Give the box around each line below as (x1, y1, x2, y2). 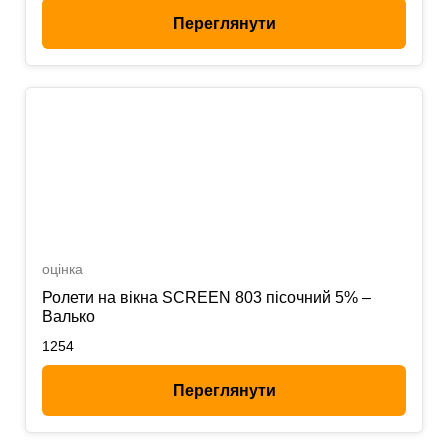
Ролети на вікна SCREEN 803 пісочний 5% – (42, 289, 371, 306)
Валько (42, 308, 95, 325)
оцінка (42, 261, 83, 277)
